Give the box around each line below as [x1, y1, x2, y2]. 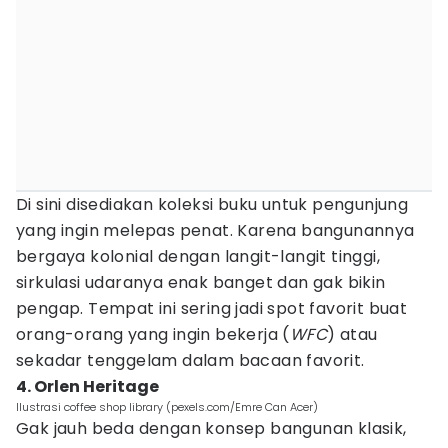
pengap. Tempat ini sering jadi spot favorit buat [16, 297, 408, 320]
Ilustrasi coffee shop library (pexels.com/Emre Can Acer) [16, 399, 318, 415]
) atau [327, 323, 378, 346]
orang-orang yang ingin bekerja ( [16, 323, 290, 346]
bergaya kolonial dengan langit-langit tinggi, [16, 245, 380, 268]
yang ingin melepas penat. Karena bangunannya [16, 219, 415, 242]
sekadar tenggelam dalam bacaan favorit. [16, 349, 365, 372]
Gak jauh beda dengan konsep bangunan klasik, [16, 417, 407, 440]
